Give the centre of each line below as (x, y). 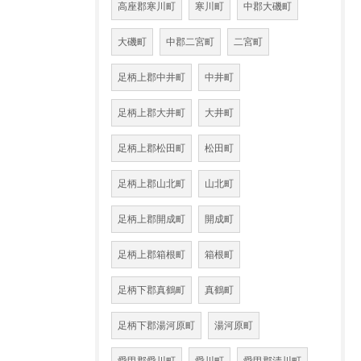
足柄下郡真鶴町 (151, 290)
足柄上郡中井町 (151, 77)
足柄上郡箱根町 (151, 255)
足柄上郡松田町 (151, 148)
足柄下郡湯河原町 (156, 326)
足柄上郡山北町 (151, 184)
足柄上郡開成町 (151, 219)
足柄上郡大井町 (151, 113)
